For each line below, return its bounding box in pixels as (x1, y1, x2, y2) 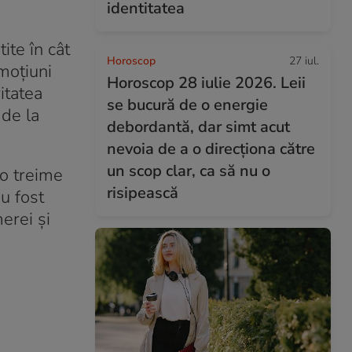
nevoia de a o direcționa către (107, 138, 315, 159)
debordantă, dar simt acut (107, 116, 290, 137)
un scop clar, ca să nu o (107, 160, 270, 181)
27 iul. (289, 53, 319, 68)
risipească (107, 182, 178, 203)
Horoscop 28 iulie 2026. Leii (107, 72, 306, 93)
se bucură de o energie (107, 94, 268, 115)
